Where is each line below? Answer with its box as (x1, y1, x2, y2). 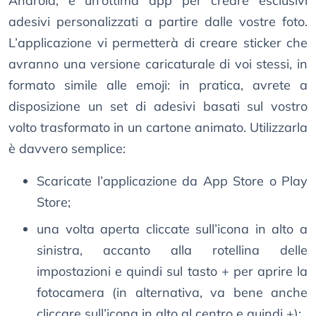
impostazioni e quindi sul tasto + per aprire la (37, 263, 308, 280)
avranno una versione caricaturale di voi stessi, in (8, 56, 308, 73)
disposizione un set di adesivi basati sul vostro (8, 98, 308, 115)
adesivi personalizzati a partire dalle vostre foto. (8, 13, 308, 30)
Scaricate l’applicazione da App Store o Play (37, 173, 308, 190)
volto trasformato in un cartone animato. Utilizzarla (8, 119, 308, 136)
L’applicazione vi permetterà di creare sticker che (8, 35, 308, 51)
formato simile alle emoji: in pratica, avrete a (8, 77, 308, 94)
